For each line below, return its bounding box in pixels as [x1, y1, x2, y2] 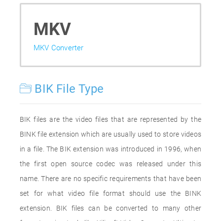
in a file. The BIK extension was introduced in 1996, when [20, 145, 201, 153]
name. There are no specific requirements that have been [20, 175, 201, 183]
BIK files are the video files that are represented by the [20, 115, 201, 123]
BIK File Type [32, 82, 104, 96]
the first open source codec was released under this [20, 160, 201, 168]
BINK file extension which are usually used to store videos [20, 130, 201, 138]
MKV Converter [34, 43, 84, 52]
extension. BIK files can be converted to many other [20, 204, 201, 212]
